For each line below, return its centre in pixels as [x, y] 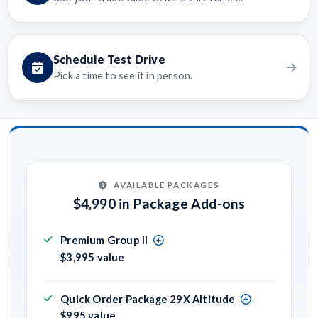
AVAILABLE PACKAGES [167, 185]
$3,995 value [93, 257]
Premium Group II [104, 240]
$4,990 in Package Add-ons [159, 203]
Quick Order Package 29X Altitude [148, 298]
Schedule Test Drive [109, 60]
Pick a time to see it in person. [123, 76]
